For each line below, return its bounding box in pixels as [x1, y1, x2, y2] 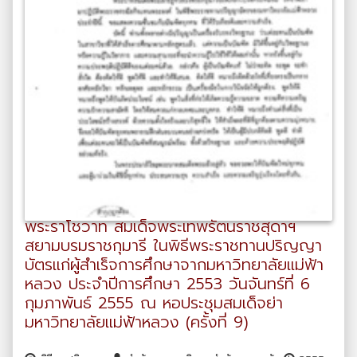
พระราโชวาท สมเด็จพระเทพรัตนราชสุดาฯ [25, 214, 296, 238]
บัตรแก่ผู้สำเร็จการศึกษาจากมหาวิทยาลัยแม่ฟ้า [25, 252, 324, 277]
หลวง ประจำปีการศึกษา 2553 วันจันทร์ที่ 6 [25, 271, 310, 296]
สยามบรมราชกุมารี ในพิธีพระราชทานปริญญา [25, 233, 322, 257]
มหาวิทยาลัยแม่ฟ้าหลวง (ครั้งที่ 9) [25, 309, 249, 334]
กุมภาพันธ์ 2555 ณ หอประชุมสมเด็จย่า [25, 290, 283, 315]
